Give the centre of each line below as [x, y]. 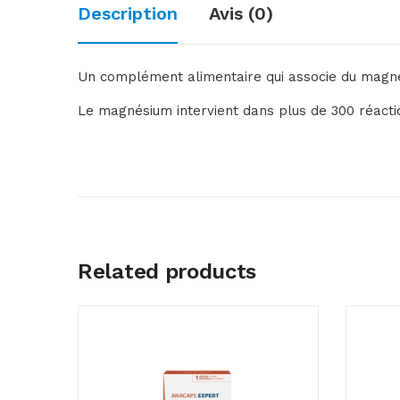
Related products [167, 272]
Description [128, 14]
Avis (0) [241, 14]
